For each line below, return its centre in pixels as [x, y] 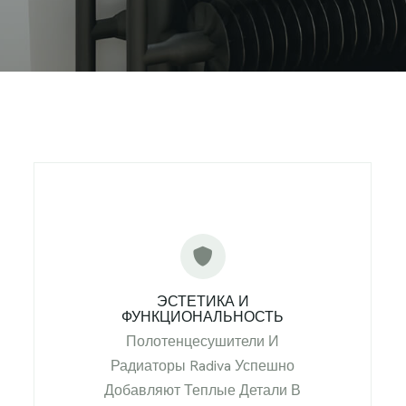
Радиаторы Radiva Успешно [203, 366]
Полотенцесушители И [203, 341]
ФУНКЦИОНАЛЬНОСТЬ [203, 317]
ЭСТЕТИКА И [203, 301]
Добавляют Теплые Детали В [203, 390]
